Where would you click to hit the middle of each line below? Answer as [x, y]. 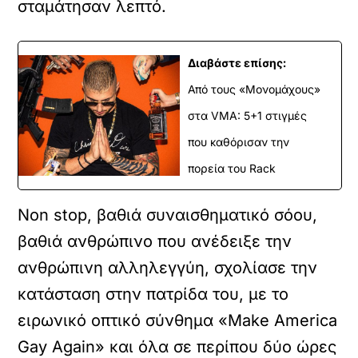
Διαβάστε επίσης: [237, 63]
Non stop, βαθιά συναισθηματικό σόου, [168, 215]
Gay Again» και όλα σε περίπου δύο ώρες [177, 347]
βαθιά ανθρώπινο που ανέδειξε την [155, 241]
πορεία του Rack [232, 168]
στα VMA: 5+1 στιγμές [247, 115]
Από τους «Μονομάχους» [254, 89]
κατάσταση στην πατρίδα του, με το [153, 294]
